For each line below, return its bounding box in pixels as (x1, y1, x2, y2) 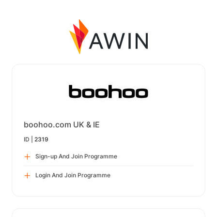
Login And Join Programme (35, 171, 110, 179)
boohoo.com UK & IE (24, 120, 100, 129)
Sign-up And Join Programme (35, 153, 117, 160)
